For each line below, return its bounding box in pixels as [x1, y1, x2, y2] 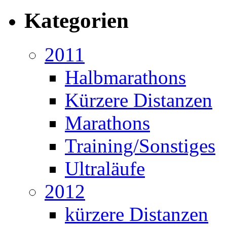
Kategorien [24, 8, 129, 32]
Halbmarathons [65, 66, 186, 88]
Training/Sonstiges [65, 134, 215, 157]
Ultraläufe [65, 157, 145, 179]
